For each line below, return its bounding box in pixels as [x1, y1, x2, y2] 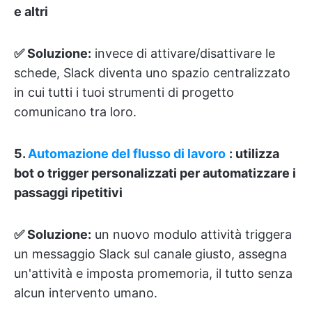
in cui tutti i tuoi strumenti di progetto [14, 85, 234, 100]
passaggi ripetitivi [14, 185, 123, 200]
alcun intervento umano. [14, 286, 157, 300]
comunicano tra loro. [14, 104, 136, 119]
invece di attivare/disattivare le [91, 46, 275, 61]
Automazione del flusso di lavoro [28, 146, 226, 161]
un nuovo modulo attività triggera [91, 227, 292, 242]
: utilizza [229, 146, 279, 161]
